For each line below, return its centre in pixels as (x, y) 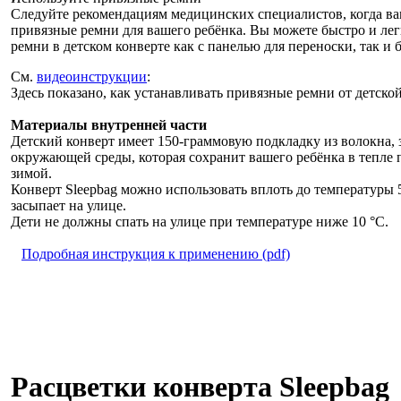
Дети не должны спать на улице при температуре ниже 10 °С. (200, 221)
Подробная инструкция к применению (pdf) (156, 253)
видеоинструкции (92, 76)
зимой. (31, 173)
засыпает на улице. (68, 205)
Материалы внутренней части (109, 124)
